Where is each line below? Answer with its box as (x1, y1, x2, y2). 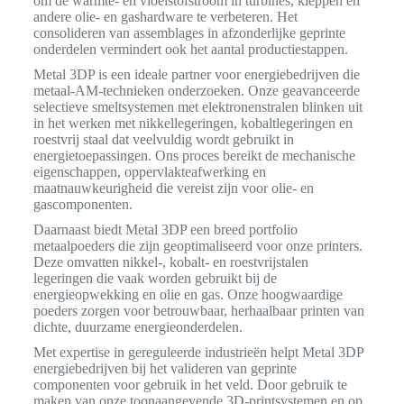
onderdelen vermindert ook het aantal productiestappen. (32, 41, 348, 58)
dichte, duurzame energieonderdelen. (32, 319, 243, 335)
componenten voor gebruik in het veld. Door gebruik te (32, 377, 347, 393)
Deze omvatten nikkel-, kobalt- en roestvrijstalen (32, 254, 308, 271)
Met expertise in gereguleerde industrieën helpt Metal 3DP (32, 344, 363, 361)
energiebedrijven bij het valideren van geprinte (32, 361, 297, 377)
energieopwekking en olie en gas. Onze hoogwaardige (32, 287, 343, 303)
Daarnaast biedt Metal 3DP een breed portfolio (32, 222, 298, 238)
